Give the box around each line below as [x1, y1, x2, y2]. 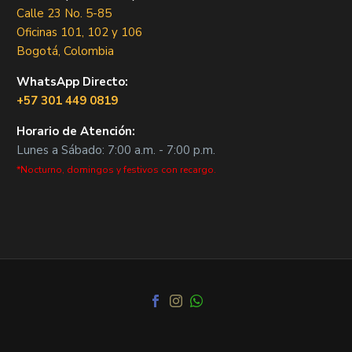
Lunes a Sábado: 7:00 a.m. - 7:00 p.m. [16, 141, 215, 158]
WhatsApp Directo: [16, 73, 128, 90]
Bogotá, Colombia [16, 42, 114, 59]
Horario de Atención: [16, 123, 135, 139]
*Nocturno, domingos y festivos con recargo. [16, 163, 216, 176]
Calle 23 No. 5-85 [16, 5, 112, 21]
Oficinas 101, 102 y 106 [16, 24, 142, 40]
